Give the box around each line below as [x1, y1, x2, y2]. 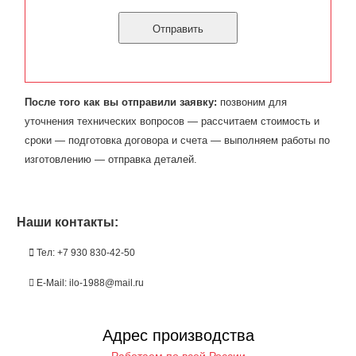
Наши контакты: [16, 215, 118, 229]
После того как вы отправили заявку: [24, 96, 217, 108]
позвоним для [216, 96, 287, 108]
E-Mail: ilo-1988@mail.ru [37, 277, 145, 288]
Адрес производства [102, 327, 254, 344]
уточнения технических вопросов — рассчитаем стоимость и [24, 115, 319, 127]
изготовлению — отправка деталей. [24, 153, 197, 165]
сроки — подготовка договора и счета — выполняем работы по [24, 134, 330, 146]
